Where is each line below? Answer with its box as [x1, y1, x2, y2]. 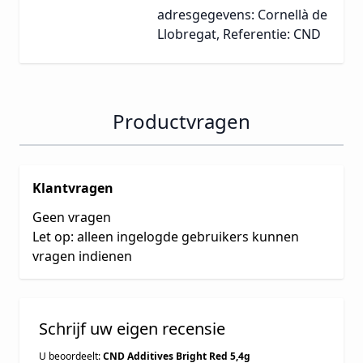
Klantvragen [32, 179, 113, 198]
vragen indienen [32, 247, 132, 266]
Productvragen [113, 108, 250, 135]
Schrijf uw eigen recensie [39, 318, 225, 340]
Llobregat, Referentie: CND [157, 25, 321, 44]
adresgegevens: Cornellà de [157, 6, 327, 24]
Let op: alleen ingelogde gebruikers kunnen [32, 228, 299, 246]
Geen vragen [32, 208, 111, 227]
